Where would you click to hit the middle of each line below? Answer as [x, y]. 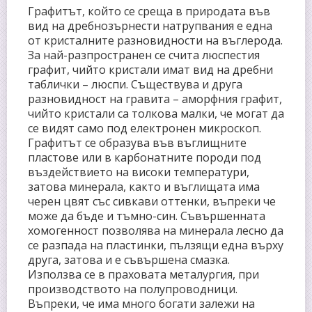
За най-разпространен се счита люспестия [144, 55]
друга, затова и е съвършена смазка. [129, 259]
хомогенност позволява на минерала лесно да [156, 230]
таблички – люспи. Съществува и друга [135, 84]
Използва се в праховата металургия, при [143, 274]
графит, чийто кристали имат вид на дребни [150, 69]
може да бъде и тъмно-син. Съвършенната [147, 216]
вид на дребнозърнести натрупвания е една [150, 25]
